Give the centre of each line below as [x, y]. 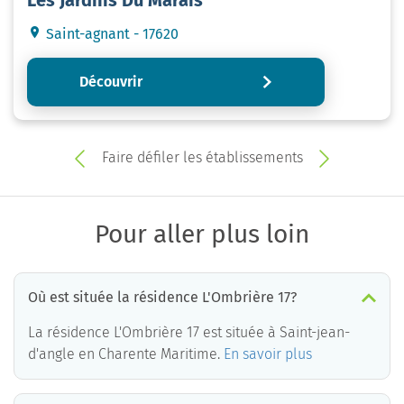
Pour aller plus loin [202, 234]
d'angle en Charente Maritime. [126, 353]
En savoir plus [268, 353]
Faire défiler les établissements [202, 157]
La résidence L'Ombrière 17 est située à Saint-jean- [189, 332]
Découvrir [110, 81]
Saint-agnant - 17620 [110, 33]
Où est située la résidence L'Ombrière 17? [162, 297]
